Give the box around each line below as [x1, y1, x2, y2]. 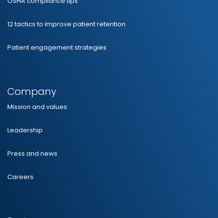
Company [7, 84, 56, 98]
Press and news [7, 148, 57, 158]
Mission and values [7, 102, 67, 111]
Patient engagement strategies [7, 42, 107, 52]
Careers [7, 172, 34, 182]
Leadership [7, 125, 43, 135]
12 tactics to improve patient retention [7, 19, 126, 29]
